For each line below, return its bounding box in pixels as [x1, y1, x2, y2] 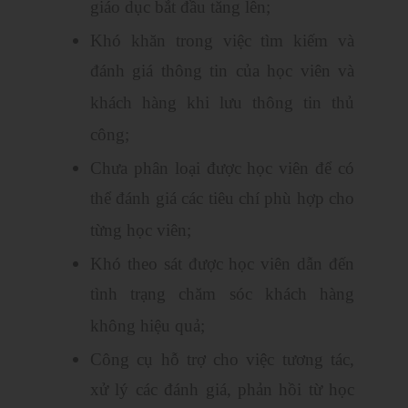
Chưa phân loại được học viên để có [90, 158, 354, 178]
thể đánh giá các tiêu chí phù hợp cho [90, 189, 354, 211]
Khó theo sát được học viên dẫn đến [90, 254, 354, 274]
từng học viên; [90, 220, 191, 243]
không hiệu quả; [90, 316, 205, 339]
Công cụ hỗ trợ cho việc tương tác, [90, 350, 354, 370]
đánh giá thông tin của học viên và [90, 61, 354, 84]
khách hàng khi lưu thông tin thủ [90, 93, 354, 116]
